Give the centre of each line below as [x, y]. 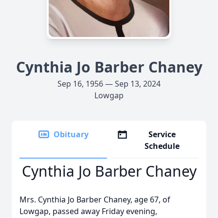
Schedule [162, 146]
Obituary [71, 134]
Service [162, 134]
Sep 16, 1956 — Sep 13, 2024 [109, 84]
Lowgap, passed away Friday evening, [88, 211]
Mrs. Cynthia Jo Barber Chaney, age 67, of [95, 200]
